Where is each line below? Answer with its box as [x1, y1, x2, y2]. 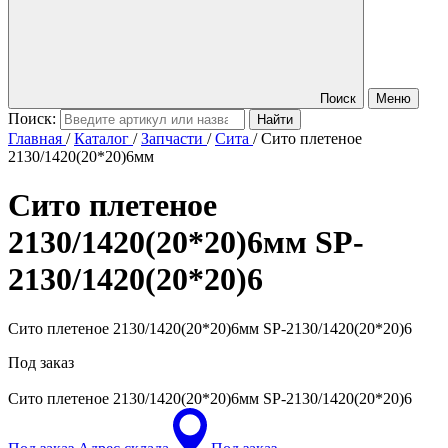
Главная [8, 130, 62, 147]
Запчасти [141, 130, 203, 147]
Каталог [74, 130, 129, 147]
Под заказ [8, 353, 74, 371]
